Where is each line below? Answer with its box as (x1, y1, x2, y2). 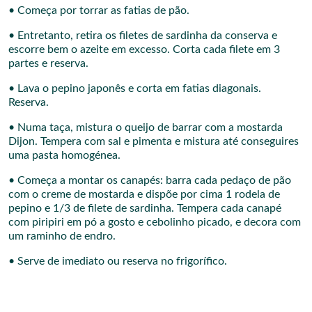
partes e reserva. (8, 57, 88, 69)
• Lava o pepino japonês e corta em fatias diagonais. (8, 82, 261, 94)
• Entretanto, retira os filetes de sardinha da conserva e (8, 29, 277, 41)
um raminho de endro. (8, 230, 116, 242)
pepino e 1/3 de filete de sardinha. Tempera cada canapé (8, 202, 281, 214)
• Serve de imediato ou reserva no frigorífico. (8, 255, 227, 267)
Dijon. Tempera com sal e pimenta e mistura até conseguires (8, 135, 299, 147)
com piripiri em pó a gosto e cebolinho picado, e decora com (8, 216, 301, 228)
